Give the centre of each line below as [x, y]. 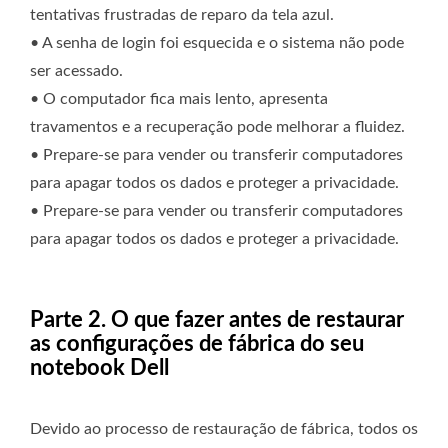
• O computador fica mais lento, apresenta [179, 99]
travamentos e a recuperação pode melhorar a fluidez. [217, 127]
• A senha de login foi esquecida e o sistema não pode [217, 43]
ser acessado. [76, 71]
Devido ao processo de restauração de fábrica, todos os [224, 429]
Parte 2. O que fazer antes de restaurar [217, 320]
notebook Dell [99, 368]
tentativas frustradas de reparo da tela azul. [182, 15]
